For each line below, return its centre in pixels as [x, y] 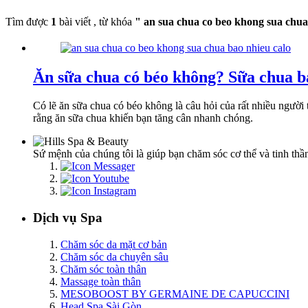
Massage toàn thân [101, 281]
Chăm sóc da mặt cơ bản [114, 244]
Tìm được [28, 21]
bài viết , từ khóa [96, 21]
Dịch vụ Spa [68, 218]
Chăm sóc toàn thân [103, 269]
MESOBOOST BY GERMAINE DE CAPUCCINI [175, 294]
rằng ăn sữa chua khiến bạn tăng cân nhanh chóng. [143, 118]
